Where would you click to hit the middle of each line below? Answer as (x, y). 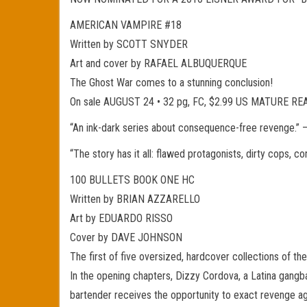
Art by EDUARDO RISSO (121, 218)
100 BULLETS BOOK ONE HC (132, 180)
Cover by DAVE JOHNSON (126, 237)
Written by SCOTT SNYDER (129, 44)
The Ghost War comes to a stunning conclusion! (171, 83)
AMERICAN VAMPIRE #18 (126, 25)
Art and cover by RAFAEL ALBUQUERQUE (158, 63)
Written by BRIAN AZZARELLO (135, 199)
